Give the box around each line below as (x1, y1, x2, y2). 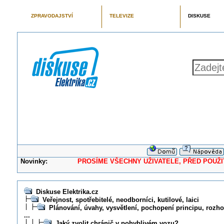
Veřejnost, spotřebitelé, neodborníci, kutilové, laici (42, 196, 199, 203)
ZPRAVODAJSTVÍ (30, 13, 73, 18)
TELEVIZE (109, 13, 134, 18)
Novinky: (20, 157, 48, 165)
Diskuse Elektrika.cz (35, 188, 98, 195)
